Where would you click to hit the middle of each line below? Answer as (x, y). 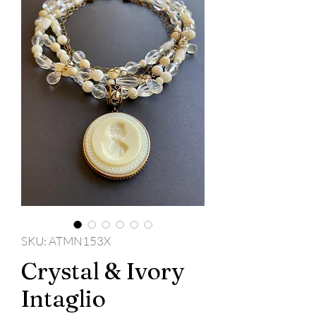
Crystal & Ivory (103, 271)
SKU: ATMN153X (66, 241)
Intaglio (63, 299)
